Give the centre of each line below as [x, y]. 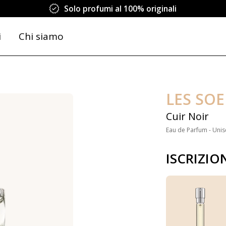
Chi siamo [41, 36]
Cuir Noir [187, 116]
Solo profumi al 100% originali [120, 9]
